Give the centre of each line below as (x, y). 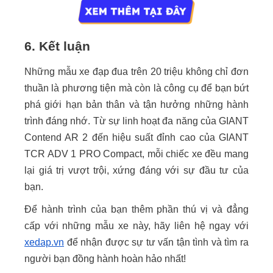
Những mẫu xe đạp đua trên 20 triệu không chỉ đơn (136, 71)
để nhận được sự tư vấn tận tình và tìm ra (156, 242)
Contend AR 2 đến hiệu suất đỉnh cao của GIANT (136, 137)
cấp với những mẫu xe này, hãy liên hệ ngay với (136, 225)
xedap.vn (44, 242)
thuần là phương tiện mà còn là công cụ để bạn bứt (136, 88)
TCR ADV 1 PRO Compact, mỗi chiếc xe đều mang (136, 154)
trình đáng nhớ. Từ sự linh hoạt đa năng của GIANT (136, 121)
